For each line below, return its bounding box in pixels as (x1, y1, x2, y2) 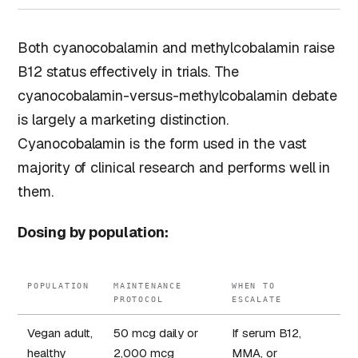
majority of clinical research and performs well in (18, 157, 331, 177)
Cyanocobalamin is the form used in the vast (18, 133, 307, 153)
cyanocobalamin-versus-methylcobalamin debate (18, 86, 337, 105)
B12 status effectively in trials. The (18, 62, 240, 81)
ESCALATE (232, 294, 282, 304)
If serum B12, (232, 324, 302, 340)
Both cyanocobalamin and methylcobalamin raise (18, 38, 335, 57)
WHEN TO (232, 280, 276, 290)
